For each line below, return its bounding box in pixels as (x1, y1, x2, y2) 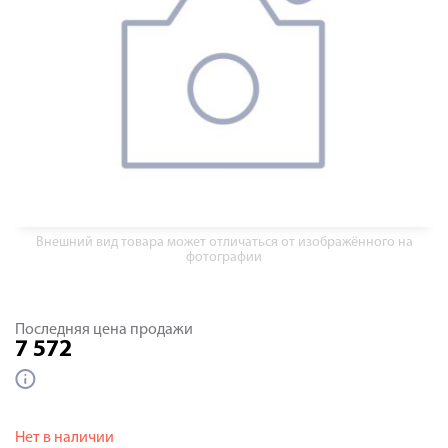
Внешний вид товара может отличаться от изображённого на (35, 235, 413, 250)
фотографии (186, 250, 262, 265)
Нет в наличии (15, 430, 114, 446)
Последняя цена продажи (15, 322, 193, 338)
